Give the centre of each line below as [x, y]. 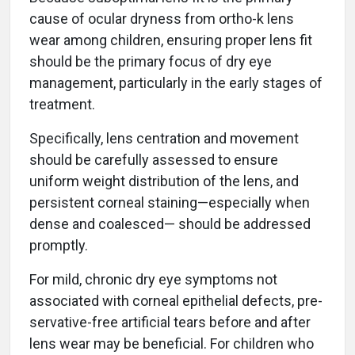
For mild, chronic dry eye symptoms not [153, 279]
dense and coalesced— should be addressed [170, 223]
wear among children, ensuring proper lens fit [171, 40]
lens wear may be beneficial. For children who [172, 343]
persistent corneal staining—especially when [170, 202]
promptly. [59, 245]
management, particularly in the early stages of [176, 82]
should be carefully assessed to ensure [154, 159]
